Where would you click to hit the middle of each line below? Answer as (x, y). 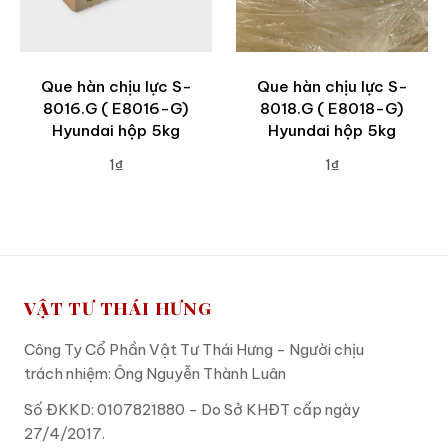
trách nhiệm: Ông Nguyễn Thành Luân (155, 373)
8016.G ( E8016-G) (116, 109)
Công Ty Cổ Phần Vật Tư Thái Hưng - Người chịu (194, 349)
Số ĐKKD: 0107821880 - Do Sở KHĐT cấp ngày (192, 409)
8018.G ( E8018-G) (332, 109)
